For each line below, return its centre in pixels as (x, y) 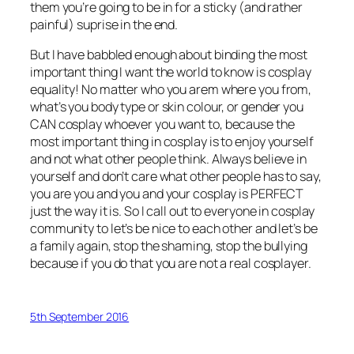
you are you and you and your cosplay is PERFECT (167, 194)
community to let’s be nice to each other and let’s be (174, 229)
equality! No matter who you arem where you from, (171, 90)
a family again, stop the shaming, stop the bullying (169, 246)
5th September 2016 (80, 316)
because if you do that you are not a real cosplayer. (171, 264)
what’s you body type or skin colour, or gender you (167, 107)
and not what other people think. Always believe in (168, 159)
